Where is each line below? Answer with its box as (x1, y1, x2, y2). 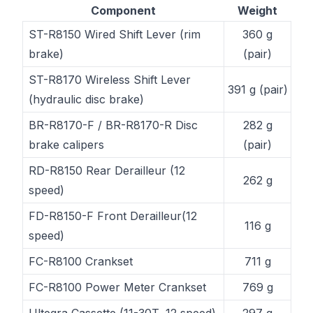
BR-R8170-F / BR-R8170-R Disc (29, 118, 198, 132)
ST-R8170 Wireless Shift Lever (29, 73, 191, 87)
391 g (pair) (227, 82, 288, 96)
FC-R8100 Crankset (29, 254, 133, 268)
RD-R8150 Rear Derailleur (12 (29, 163, 185, 177)
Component (90, 3, 156, 17)
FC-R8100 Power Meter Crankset (29, 280, 206, 294)
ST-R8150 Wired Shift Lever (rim (29, 27, 201, 41)
